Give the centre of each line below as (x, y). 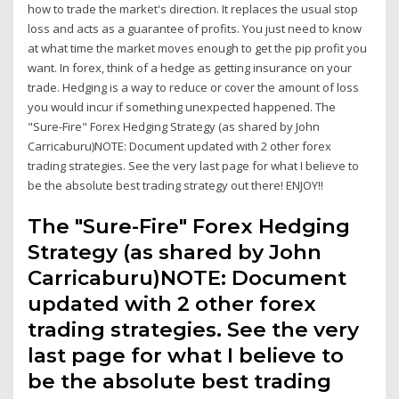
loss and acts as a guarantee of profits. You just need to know (195, 29)
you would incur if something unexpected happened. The (182, 107)
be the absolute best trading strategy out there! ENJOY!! (176, 186)
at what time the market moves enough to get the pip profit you (198, 49)
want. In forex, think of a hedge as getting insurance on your (190, 68)
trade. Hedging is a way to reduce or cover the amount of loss (194, 88)
